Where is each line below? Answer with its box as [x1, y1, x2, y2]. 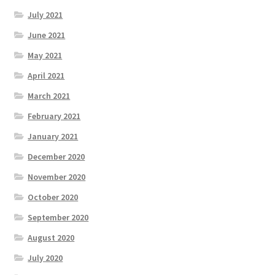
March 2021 [28, 90, 71, 102]
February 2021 [28, 110, 81, 122]
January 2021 [28, 131, 79, 142]
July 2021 [28, 9, 63, 21]
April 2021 [28, 70, 65, 82]
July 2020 [28, 252, 63, 264]
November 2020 [28, 171, 86, 183]
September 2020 [28, 212, 89, 223]
